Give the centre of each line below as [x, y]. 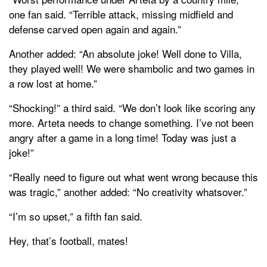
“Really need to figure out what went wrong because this [133, 176]
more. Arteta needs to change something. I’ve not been [131, 122]
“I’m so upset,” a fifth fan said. [76, 216]
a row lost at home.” [53, 83]
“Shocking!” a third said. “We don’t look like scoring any [132, 107]
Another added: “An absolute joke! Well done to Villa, [125, 53]
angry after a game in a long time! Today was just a [122, 137]
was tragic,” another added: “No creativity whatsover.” [128, 191]
